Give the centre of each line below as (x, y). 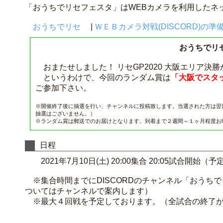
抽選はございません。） (65, 113)
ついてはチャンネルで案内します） (89, 191)
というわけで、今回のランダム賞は (103, 77)
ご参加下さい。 (63, 88)
